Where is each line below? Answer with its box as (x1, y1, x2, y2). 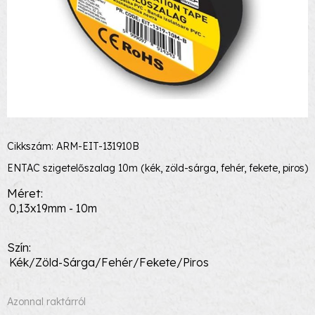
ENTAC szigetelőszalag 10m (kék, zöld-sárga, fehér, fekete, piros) (7, 162, 308, 174)
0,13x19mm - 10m (9, 201, 97, 215)
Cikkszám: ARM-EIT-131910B (7, 140, 139, 153)
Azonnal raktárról (7, 295, 86, 308)
